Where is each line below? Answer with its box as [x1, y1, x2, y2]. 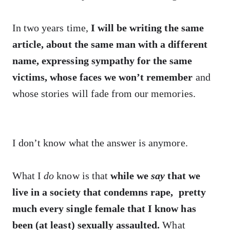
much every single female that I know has [12, 203, 196, 214]
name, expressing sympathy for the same [12, 55, 193, 66]
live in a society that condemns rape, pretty [12, 186, 206, 198]
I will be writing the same [88, 22, 204, 33]
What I [12, 170, 44, 181]
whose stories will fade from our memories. [12, 88, 196, 99]
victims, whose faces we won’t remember [12, 71, 193, 83]
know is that [56, 170, 110, 181]
